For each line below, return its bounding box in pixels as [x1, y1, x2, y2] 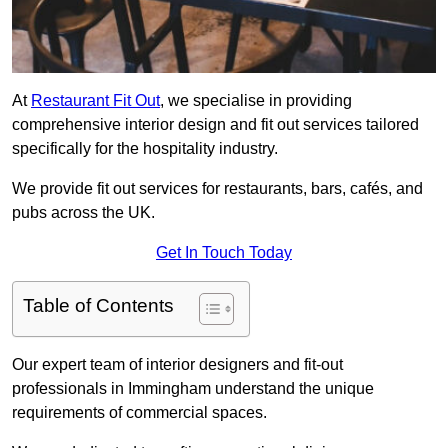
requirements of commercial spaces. [12, 404, 267, 422]
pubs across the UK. [12, 204, 155, 222]
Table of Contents [23, 295, 174, 317]
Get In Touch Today [156, 244, 292, 262]
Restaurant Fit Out [31, 92, 160, 110]
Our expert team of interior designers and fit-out [12, 356, 343, 374]
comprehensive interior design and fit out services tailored [12, 116, 419, 134]
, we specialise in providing [160, 92, 352, 110]
